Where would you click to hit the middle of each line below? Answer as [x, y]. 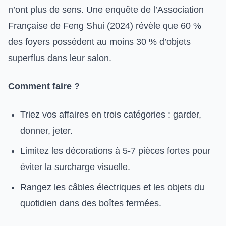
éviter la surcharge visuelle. [75, 167]
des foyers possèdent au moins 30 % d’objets [99, 42]
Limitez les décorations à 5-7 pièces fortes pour [115, 151]
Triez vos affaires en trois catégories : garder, [111, 115]
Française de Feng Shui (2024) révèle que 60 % [105, 26]
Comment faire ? [44, 86]
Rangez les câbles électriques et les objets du [112, 187]
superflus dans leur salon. [60, 58]
